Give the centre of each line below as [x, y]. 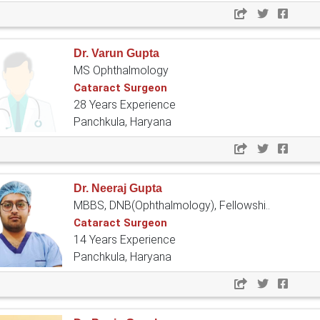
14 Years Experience [125, 240]
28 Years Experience [125, 105]
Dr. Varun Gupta [116, 54]
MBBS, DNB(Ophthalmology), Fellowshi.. [172, 206]
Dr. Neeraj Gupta [118, 189]
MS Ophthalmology [121, 71]
